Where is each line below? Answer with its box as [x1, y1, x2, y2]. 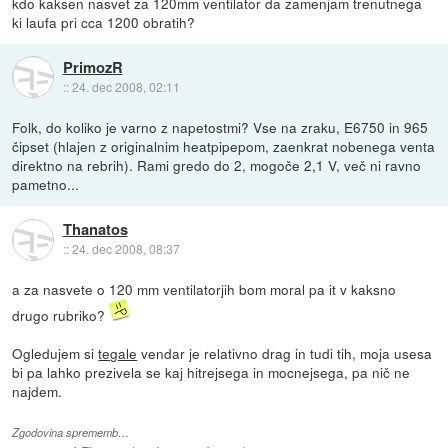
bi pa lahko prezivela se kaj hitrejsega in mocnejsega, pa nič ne [12, 361, 411, 382]
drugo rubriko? [12, 304, 110, 325]
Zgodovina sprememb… [12, 425, 130, 441]
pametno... [12, 173, 80, 194]
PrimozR [62, 56, 123, 79]
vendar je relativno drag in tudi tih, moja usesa [137, 342, 433, 363]
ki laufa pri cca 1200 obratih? [12, 11, 196, 32]
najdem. [12, 380, 63, 401]
